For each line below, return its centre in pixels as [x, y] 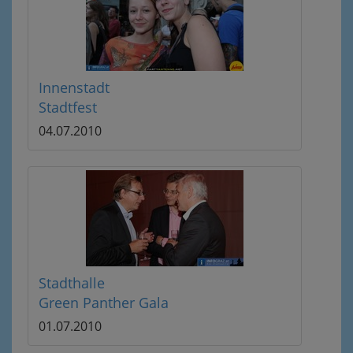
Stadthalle [72, 283]
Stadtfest [68, 107]
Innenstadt [74, 87]
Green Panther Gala [104, 303]
